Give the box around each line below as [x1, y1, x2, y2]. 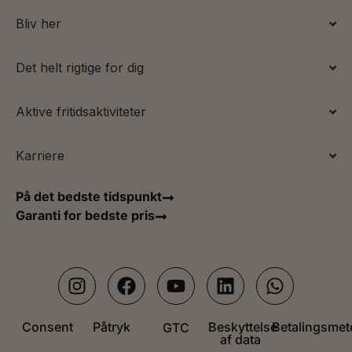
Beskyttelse [207, 319, 277, 335]
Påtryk [93, 319, 131, 335]
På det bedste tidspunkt [16, 189, 162, 205]
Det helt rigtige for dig [16, 60, 144, 76]
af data [219, 332, 261, 348]
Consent [22, 319, 74, 335]
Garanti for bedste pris [16, 207, 155, 224]
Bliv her [16, 16, 61, 32]
